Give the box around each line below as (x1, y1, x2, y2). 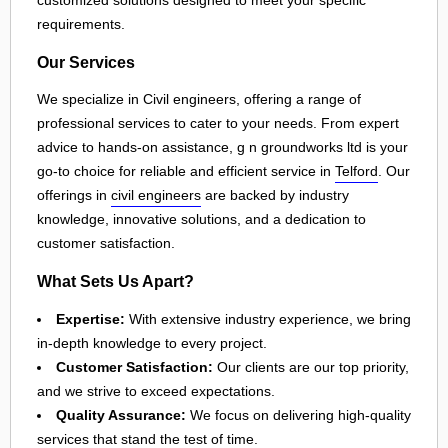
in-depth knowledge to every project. (37, 334, 267, 351)
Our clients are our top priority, (213, 358, 409, 375)
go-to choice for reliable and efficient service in (37, 163, 335, 180)
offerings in (37, 187, 111, 204)
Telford (335, 163, 378, 180)
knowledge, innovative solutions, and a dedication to (37, 211, 366, 228)
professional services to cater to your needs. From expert (37, 115, 399, 132)
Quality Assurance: (56, 406, 186, 423)
